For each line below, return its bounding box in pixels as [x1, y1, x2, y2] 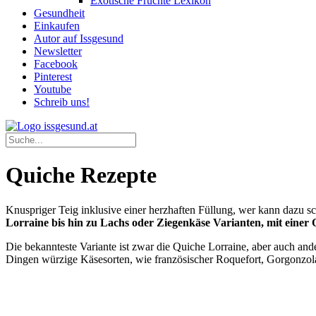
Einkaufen [34, 20, 80, 32]
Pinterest [34, 71, 72, 83]
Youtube [34, 83, 71, 95]
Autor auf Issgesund [34, 32, 123, 44]
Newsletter [34, 45, 82, 57]
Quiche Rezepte [6, 162, 157, 188]
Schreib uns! [34, 96, 90, 108]
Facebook [34, 58, 78, 70]
